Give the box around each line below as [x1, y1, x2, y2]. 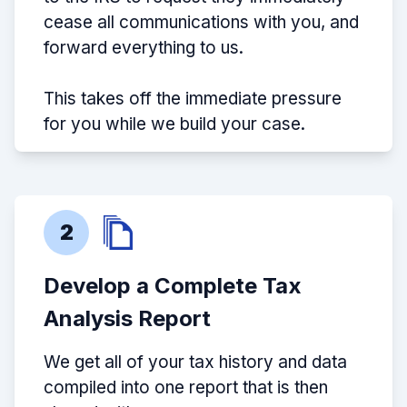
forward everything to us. [44, 37, 243, 59]
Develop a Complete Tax [44, 273, 302, 300]
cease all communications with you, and [44, 12, 359, 34]
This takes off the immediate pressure [44, 88, 342, 110]
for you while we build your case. [44, 114, 305, 135]
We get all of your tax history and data [44, 352, 347, 373]
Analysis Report [44, 305, 211, 333]
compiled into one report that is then [44, 377, 328, 399]
